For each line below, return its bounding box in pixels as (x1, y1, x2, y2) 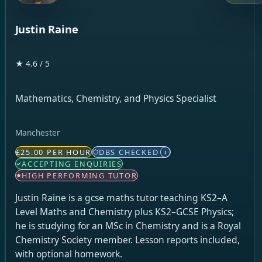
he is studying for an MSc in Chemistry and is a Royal (15, 219, 241, 232)
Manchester (15, 126, 60, 138)
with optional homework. (15, 247, 122, 260)
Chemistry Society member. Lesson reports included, (15, 233, 240, 246)
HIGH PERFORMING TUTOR (22, 170, 137, 181)
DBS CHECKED (98, 147, 159, 158)
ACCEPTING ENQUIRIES (22, 158, 122, 170)
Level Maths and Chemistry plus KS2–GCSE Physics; (15, 205, 234, 218)
